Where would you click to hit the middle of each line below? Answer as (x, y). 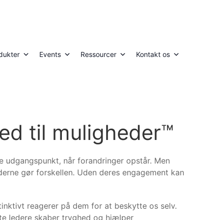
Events (50, 55)
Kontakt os (153, 55)
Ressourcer (98, 55)
